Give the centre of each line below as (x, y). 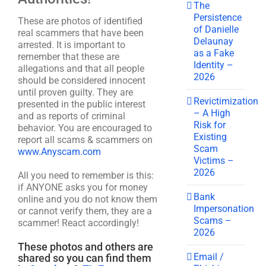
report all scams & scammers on (85, 140)
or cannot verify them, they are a (85, 211)
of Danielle (216, 29)
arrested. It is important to (72, 45)
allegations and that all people (81, 69)
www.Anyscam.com (59, 152)
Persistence (218, 17)
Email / (209, 256)
